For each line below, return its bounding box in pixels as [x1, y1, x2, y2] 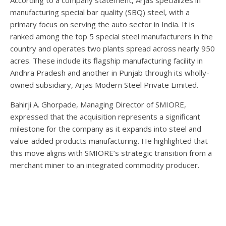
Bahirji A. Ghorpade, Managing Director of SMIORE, [10, 99, 186, 109]
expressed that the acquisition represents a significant [10, 111, 200, 122]
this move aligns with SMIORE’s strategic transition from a [10, 147, 212, 158]
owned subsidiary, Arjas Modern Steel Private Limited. [10, 79, 198, 90]
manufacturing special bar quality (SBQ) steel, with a [10, 7, 190, 17]
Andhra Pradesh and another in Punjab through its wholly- [10, 67, 209, 78]
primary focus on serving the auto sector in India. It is [10, 19, 195, 29]
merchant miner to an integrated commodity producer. [10, 159, 199, 170]
